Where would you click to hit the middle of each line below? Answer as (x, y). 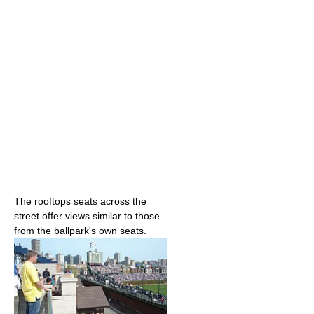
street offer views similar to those (87, 216)
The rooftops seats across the (80, 201)
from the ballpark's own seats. (80, 230)
